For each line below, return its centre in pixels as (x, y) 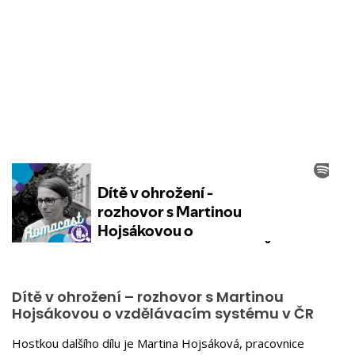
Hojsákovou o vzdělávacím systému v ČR (163, 313)
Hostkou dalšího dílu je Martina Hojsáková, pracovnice (158, 343)
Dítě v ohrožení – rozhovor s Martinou (148, 297)
